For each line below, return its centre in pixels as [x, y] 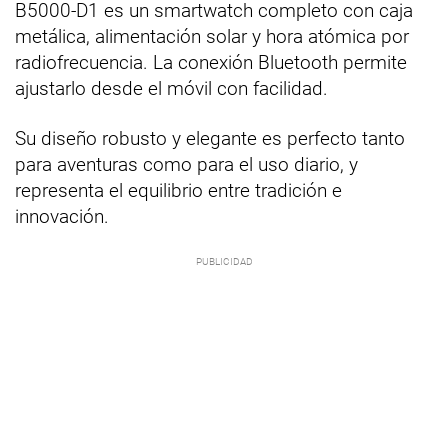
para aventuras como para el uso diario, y [186, 164]
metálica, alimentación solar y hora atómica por [212, 36]
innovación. [62, 216]
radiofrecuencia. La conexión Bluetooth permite [211, 62]
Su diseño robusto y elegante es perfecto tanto [210, 138]
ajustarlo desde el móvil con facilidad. [171, 88]
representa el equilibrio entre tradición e [178, 190]
